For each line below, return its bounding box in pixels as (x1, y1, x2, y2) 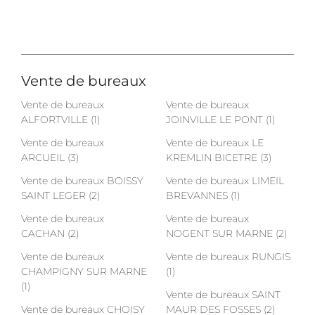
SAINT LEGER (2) (21, 189, 100, 202)
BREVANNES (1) (166, 189, 240, 202)
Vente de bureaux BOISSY (21, 174, 143, 187)
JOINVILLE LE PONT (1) (166, 113, 275, 126)
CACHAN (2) (21, 227, 79, 240)
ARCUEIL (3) (21, 151, 79, 164)
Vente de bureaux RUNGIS (166, 250, 290, 263)
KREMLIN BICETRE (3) (166, 151, 271, 164)
